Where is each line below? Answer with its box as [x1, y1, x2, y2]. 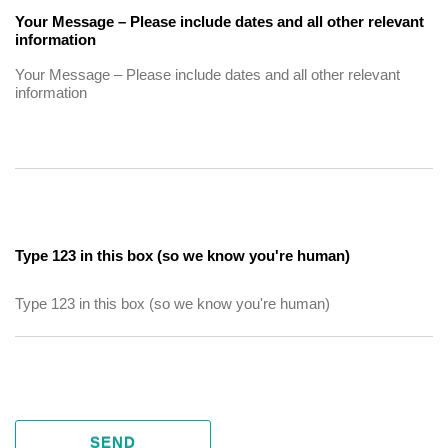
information [15, 31, 96, 48]
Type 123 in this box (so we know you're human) [15, 247, 350, 264]
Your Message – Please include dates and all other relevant [15, 13, 424, 30]
